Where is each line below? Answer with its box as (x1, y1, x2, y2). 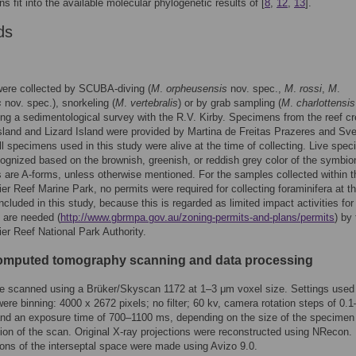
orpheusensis (166, 83, 227, 95)
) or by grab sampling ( (178, 97, 281, 109)
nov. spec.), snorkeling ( (2, 97, 115, 109)
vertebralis (130, 97, 178, 109)
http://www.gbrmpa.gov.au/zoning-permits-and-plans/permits (60, 211, 335, 223)
